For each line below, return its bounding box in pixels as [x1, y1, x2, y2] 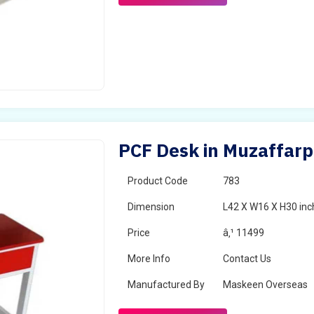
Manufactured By [128, 279, 205, 290]
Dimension [128, 201, 175, 212]
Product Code [128, 175, 189, 186]
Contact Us [223, 253, 272, 264]
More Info [128, 253, 171, 264]
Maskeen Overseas [223, 279, 308, 290]
